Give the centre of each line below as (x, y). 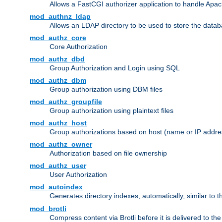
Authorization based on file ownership (108, 153)
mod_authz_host (58, 123)
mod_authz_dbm (58, 81)
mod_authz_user (58, 166)
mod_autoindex (56, 187)
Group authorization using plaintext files (111, 111)
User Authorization (78, 175)
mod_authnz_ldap (60, 17)
